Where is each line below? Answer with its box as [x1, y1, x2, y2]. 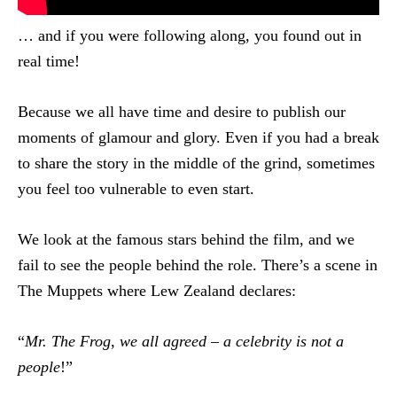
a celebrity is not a [223, 331, 344, 350]
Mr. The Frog [25, 331, 111, 350]
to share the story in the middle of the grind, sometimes [18, 153, 375, 172]
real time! [18, 51, 80, 70]
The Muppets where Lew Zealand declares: [18, 281, 296, 300]
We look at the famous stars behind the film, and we [18, 230, 354, 248]
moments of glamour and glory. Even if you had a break [18, 128, 379, 146]
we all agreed [120, 331, 206, 350]
